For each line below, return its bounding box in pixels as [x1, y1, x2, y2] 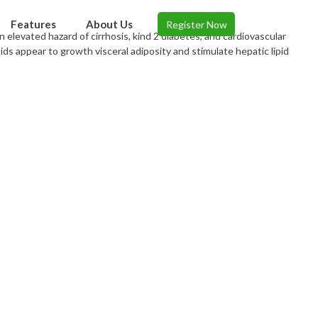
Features [11, 18, 56, 31]
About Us [86, 18, 133, 31]
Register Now [165, 18, 227, 31]
